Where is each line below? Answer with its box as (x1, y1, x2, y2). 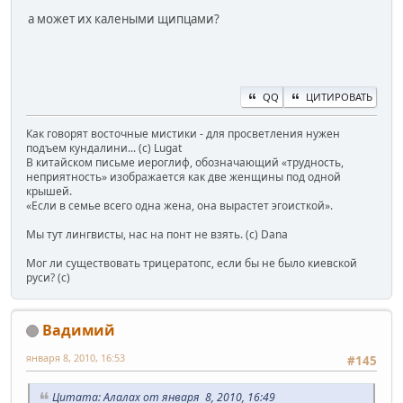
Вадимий (42, 319, 115, 340)
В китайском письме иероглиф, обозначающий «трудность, (26, 154, 344, 170)
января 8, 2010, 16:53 (26, 350, 125, 364)
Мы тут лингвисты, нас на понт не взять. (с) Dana (26, 226, 288, 242)
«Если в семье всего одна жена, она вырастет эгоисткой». (26, 197, 333, 213)
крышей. (26, 183, 72, 199)
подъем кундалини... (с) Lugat (26, 139, 182, 156)
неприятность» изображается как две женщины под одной (26, 168, 341, 184)
